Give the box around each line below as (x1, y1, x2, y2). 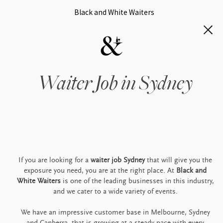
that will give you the (147, 156, 212, 164)
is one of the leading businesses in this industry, (60, 177, 214, 185)
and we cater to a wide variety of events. (53, 187, 178, 196)
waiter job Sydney (91, 156, 147, 164)
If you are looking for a (18, 156, 91, 164)
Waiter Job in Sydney (37, 71, 193, 96)
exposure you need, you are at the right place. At (24, 166, 174, 175)
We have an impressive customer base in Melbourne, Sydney (20, 208, 210, 217)
